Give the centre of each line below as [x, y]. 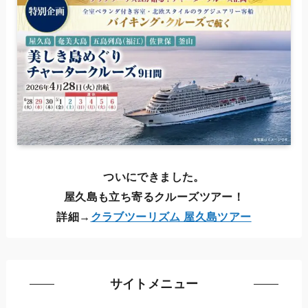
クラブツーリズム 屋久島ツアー [171, 216]
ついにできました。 [154, 176]
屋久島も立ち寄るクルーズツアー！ [154, 196]
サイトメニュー [154, 284]
